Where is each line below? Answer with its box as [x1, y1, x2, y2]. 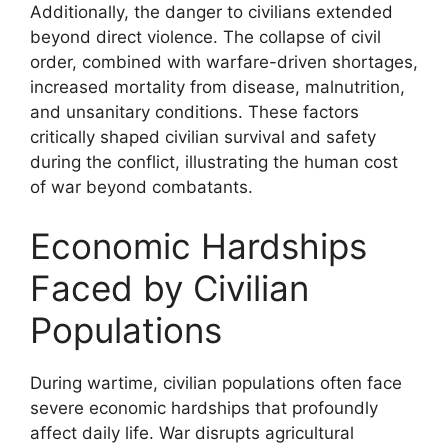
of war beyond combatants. [30, 176, 253, 197]
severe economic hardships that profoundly [30, 398, 378, 418]
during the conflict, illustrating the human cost [30, 151, 398, 172]
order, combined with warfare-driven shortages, [30, 51, 418, 72]
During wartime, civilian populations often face [30, 373, 402, 393]
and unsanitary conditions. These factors [30, 101, 359, 122]
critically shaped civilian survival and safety [30, 126, 376, 147]
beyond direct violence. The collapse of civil [30, 26, 381, 47]
